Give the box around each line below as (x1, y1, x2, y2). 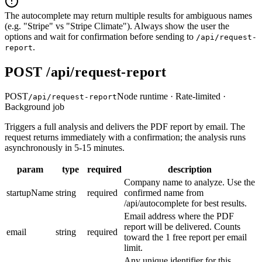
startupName (6, 188, 53, 198)
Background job (5, 102, 64, 112)
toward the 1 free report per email (124, 232, 247, 243)
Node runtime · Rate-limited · (117, 91, 226, 102)
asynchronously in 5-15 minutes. (5, 143, 125, 153)
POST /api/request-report (5, 64, 167, 80)
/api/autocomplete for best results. (124, 198, 247, 209)
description (168, 164, 212, 175)
